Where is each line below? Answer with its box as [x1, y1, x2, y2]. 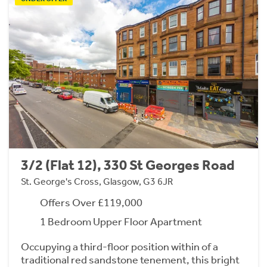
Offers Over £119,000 [40, 195, 142, 209]
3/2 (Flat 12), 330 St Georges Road [21, 156, 235, 173]
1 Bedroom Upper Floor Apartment [40, 215, 202, 228]
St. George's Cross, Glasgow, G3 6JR [21, 175, 173, 187]
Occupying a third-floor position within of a [21, 240, 218, 253]
